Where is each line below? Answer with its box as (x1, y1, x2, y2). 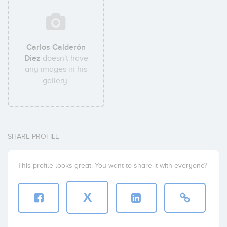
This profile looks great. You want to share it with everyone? (18, 162, 207, 169)
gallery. (43, 76, 70, 85)
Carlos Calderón (26, 42, 86, 52)
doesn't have (40, 54, 88, 63)
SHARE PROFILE (8, 133, 59, 140)
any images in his (25, 65, 88, 74)
